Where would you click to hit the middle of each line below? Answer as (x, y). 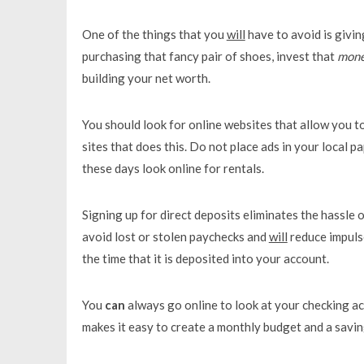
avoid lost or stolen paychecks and (175, 236)
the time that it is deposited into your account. (205, 258)
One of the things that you (154, 34)
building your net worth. (146, 78)
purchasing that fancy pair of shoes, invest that (209, 56)
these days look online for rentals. (173, 168)
